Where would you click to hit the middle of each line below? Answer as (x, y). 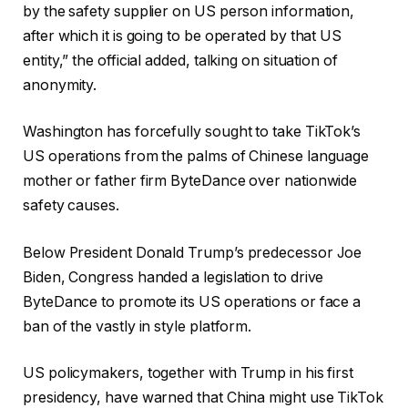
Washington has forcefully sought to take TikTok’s (192, 132)
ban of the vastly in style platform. (138, 326)
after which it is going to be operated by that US (183, 36)
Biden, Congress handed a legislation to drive (173, 277)
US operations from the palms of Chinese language (196, 157)
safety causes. (71, 206)
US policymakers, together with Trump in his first (189, 373)
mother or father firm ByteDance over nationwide (190, 181)
